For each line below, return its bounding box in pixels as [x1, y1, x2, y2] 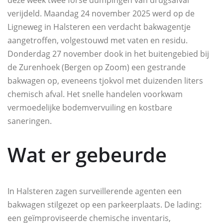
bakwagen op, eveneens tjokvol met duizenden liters [7, 75, 203, 87]
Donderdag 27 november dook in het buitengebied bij [7, 48, 209, 60]
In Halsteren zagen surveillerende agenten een [7, 186, 182, 197]
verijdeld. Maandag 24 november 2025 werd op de [7, 8, 195, 19]
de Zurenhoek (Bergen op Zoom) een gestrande [7, 62, 186, 73]
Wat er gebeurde [7, 141, 167, 169]
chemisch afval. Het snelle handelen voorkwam [7, 89, 183, 100]
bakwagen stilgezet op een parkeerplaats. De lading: [7, 199, 202, 211]
